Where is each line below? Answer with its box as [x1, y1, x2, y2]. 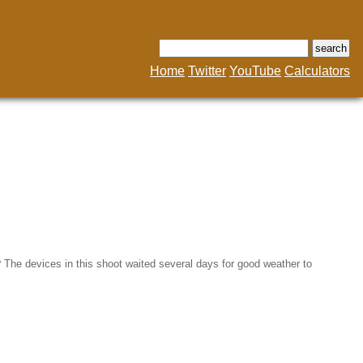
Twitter [188, 64, 226, 78]
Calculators [284, 64, 350, 78]
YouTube [229, 64, 281, 78]
